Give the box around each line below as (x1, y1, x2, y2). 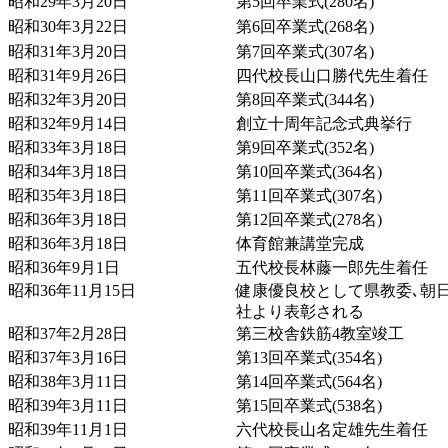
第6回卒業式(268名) (236, 17, 374, 35)
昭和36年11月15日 (8, 281, 136, 299)
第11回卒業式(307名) (236, 186, 382, 204)
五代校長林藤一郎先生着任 (236, 258, 428, 276)
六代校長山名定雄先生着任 (236, 420, 428, 438)
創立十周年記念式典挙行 (236, 114, 412, 132)
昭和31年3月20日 (8, 42, 128, 60)
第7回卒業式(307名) (236, 42, 374, 60)
